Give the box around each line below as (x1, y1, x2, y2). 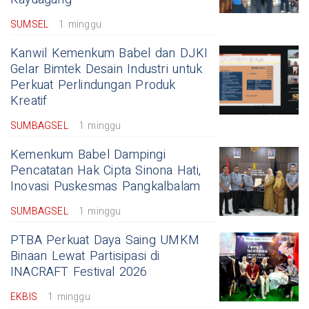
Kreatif (10, 92, 48, 111)
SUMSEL (10, 17, 49, 32)
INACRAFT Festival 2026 (10, 263, 148, 282)
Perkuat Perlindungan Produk (10, 76, 176, 95)
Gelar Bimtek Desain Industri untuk (10, 60, 203, 79)
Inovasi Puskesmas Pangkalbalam (10, 177, 201, 197)
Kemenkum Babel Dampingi (10, 146, 166, 165)
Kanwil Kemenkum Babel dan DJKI (10, 44, 208, 63)
